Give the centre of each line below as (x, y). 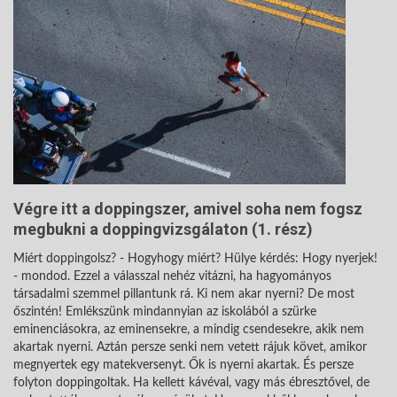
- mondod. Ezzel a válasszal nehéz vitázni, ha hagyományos (172, 276)
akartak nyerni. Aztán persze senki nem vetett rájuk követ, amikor (190, 347)
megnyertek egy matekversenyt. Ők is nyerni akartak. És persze (183, 365)
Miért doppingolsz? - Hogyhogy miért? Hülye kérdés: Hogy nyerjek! (195, 258)
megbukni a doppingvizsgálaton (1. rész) (163, 229)
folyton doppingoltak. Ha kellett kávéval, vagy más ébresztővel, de (191, 382)
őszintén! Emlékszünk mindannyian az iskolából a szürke (165, 311)
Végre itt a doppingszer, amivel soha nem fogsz (188, 208)
